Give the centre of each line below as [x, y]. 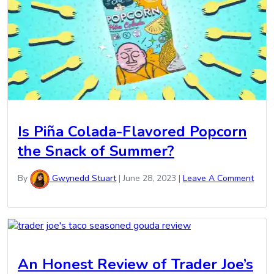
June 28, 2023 [150, 178]
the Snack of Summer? [96, 151]
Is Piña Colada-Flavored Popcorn [132, 131]
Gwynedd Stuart [83, 178]
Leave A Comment [218, 178]
